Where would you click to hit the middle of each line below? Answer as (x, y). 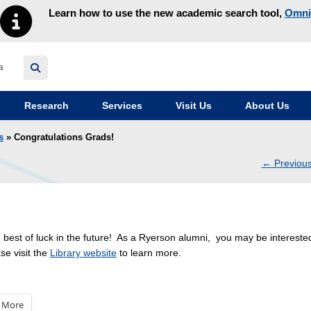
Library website (83, 252)
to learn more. (149, 252)
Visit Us (192, 106)
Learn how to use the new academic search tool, (166, 12)
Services (121, 106)
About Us (266, 106)
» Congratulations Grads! (59, 138)
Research (45, 106)
